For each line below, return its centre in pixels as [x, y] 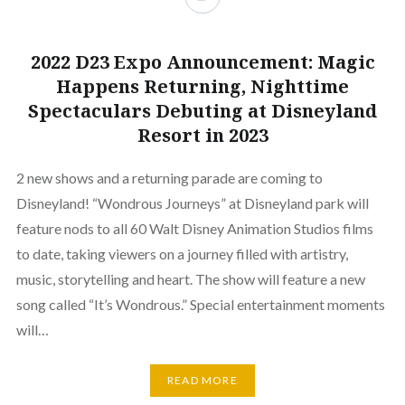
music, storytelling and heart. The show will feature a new [190, 279]
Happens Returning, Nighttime [202, 86]
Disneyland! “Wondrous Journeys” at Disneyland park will [192, 203]
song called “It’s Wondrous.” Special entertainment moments [200, 304]
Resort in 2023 [202, 135]
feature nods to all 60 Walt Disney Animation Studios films [194, 228]
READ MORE [202, 381]
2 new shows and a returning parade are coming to [169, 178]
